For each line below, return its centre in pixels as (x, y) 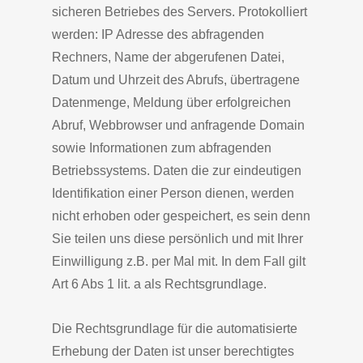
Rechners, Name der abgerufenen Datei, (168, 57)
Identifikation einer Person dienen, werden (173, 193)
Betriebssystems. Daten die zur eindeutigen (177, 171)
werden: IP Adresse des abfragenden (158, 34)
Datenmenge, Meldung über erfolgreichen (171, 102)
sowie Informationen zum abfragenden (162, 148)
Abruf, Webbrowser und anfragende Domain (178, 125)
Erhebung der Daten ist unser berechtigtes (173, 351)
